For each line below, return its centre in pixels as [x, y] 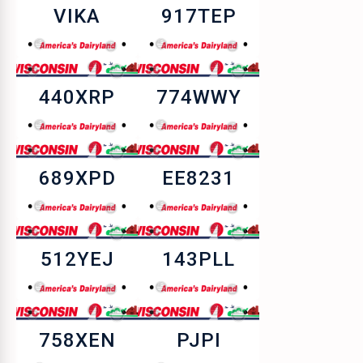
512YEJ [77, 259]
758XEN [77, 340]
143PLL [199, 259]
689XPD [77, 178]
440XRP [77, 97]
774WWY [199, 97]
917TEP [199, 16]
